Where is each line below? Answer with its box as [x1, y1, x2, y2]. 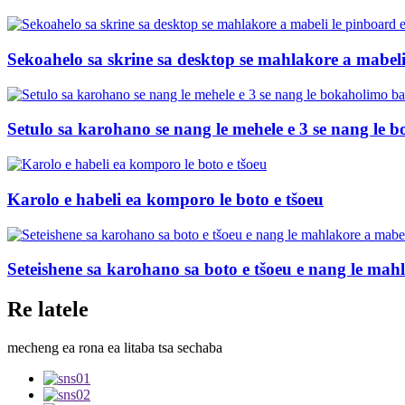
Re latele [7, 297, 89, 322]
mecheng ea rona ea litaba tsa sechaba [7, 340, 222, 356]
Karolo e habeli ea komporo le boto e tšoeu [7, 189, 324, 209]
